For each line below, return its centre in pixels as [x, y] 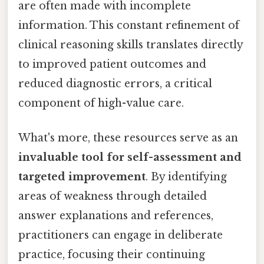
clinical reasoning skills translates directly [131, 44]
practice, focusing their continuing [112, 254]
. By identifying [186, 176]
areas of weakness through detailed [113, 196]
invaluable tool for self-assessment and [130, 157]
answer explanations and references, [116, 215]
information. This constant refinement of [129, 25]
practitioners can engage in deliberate [121, 235]
